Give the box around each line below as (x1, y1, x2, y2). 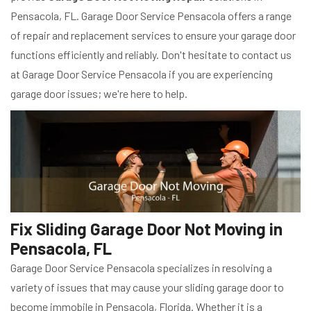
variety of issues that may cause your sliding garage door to (10, 280, 284, 294)
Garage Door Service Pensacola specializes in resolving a (10, 261, 272, 275)
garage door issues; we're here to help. (10, 87, 187, 101)
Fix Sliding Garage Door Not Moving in (10, 219, 283, 239)
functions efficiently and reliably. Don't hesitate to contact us (10, 48, 292, 62)
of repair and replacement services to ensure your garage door (10, 28, 296, 42)
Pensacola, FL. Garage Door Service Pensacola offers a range (10, 9, 292, 23)
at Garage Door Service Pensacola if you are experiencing (10, 67, 273, 81)
